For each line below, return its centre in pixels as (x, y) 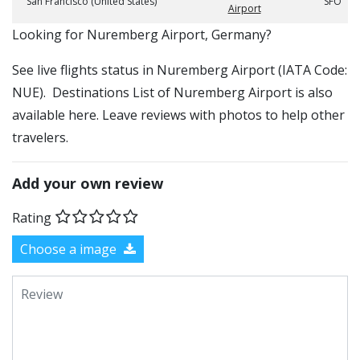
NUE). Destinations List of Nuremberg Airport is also (172, 92)
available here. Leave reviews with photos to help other (178, 115)
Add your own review (88, 183)
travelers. (40, 137)
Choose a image (70, 249)
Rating (32, 217)
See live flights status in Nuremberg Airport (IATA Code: (180, 70)
